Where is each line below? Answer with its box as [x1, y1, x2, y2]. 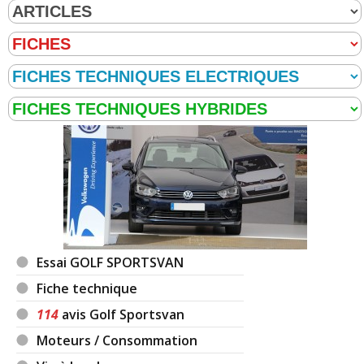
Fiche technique [37, 279, 138, 298]
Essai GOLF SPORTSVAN [37, 253, 184, 272]
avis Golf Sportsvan [58, 305, 185, 324]
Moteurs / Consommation [37, 331, 198, 350]
